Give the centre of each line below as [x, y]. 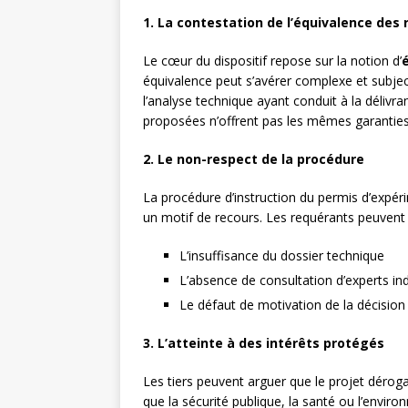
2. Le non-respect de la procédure [254, 159]
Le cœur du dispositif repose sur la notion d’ [272, 61]
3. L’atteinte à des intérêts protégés [264, 343]
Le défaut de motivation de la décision [292, 305]
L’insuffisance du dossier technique [282, 256]
